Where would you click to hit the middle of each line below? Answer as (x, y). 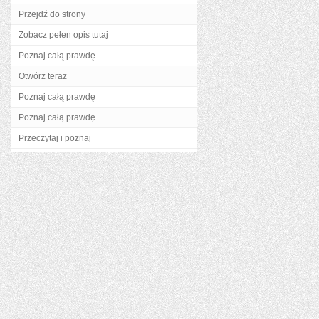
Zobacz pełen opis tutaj (63, 35)
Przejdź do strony (52, 14)
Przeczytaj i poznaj (55, 138)
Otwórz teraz (43, 76)
